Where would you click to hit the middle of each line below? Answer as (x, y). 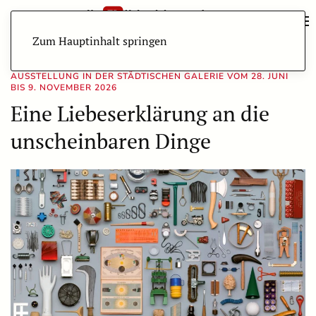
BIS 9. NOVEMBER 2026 (64, 87)
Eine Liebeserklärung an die (140, 114)
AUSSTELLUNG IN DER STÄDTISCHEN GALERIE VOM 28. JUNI (150, 76)
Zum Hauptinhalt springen (100, 41)
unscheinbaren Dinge (111, 141)
